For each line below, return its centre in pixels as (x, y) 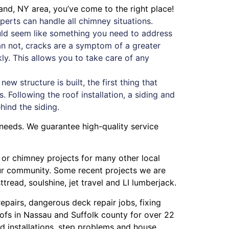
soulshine (47, 183)
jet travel (86, 183)
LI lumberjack (148, 183)
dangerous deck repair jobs (82, 202)
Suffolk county (99, 214)
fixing (150, 202)
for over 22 (151, 214)
